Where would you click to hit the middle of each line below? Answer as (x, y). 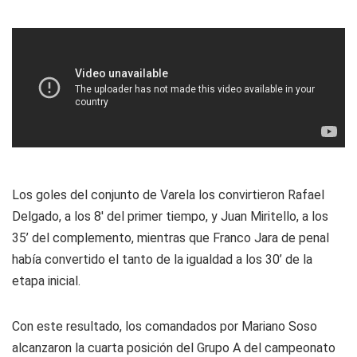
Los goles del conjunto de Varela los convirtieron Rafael (168, 195)
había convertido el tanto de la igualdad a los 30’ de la (162, 259)
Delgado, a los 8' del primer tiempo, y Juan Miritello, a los (170, 216)
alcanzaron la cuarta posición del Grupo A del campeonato (174, 348)
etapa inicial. (46, 281)
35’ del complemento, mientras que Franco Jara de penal (171, 238)
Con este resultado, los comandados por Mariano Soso (165, 326)
